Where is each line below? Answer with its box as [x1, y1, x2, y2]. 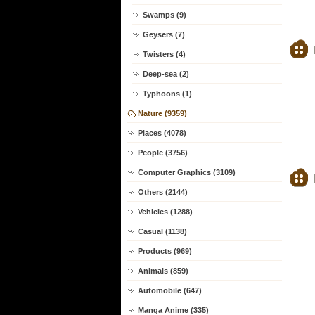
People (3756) [138, 148, 188, 157]
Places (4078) [138, 129, 186, 137]
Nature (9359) [138, 109, 187, 117]
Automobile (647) [138, 286, 202, 295]
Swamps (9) [143, 11, 186, 19]
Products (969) [138, 247, 192, 255]
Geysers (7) [143, 30, 185, 39]
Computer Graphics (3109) [138, 168, 236, 176]
